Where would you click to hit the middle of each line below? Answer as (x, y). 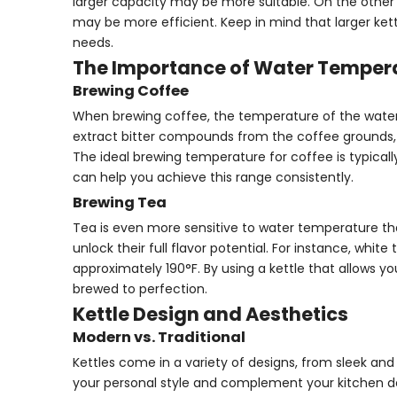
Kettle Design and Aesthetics (210, 314)
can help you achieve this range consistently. (213, 177)
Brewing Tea (120, 202)
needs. (93, 43)
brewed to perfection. (140, 289)
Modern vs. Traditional (159, 337)
